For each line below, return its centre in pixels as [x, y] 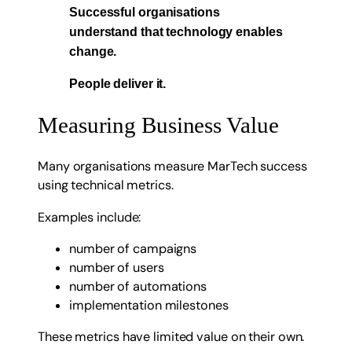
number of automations [138, 286]
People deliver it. [118, 83]
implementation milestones [149, 305]
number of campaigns [133, 248]
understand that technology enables [176, 31]
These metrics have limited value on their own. [171, 337]
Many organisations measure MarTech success [172, 167]
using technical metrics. [106, 185]
